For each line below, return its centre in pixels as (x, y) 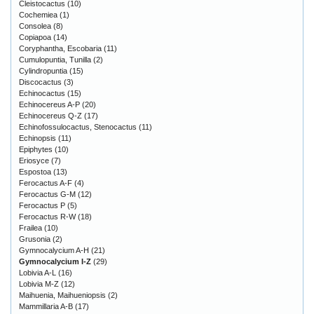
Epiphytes (36, 150)
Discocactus (40, 82)
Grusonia (35, 239)
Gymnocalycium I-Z (55, 262)
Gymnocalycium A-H (54, 251)
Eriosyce (34, 161)
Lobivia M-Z (39, 284)
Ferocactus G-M (47, 194)
